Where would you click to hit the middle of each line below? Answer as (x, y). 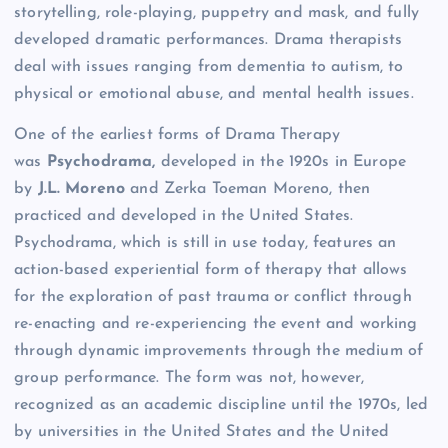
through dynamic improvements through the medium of (219, 351)
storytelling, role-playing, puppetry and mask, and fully (216, 13)
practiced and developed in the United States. (184, 216)
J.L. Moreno (81, 189)
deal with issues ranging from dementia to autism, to (209, 67)
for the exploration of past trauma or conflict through (213, 297)
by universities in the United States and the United (202, 432)
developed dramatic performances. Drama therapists (208, 40)
